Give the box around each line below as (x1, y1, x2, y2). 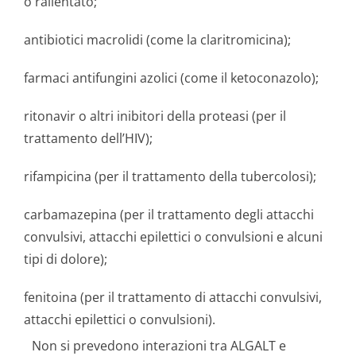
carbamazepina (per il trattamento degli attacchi (24, 206, 314, 223)
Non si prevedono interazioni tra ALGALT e (32, 337, 286, 354)
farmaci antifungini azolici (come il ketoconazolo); (24, 69, 319, 87)
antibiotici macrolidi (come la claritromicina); (24, 31, 291, 48)
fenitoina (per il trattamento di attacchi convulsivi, (24, 288, 322, 306)
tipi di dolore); (24, 250, 107, 268)
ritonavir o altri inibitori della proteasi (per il (24, 107, 286, 125)
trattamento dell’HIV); (24, 130, 153, 147)
